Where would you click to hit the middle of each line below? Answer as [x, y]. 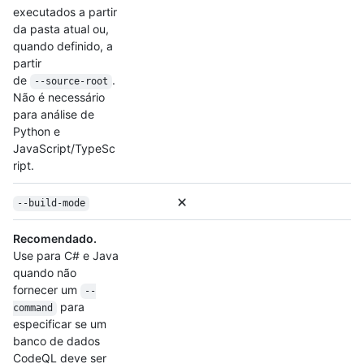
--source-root [71, 82]
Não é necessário [59, 97]
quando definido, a [63, 46]
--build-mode [51, 204]
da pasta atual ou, [61, 29]
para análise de [54, 115]
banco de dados [56, 341]
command [33, 308]
